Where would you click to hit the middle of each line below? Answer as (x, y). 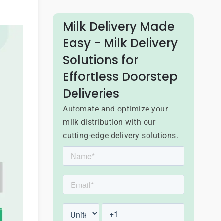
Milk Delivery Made (119, 26)
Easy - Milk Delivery (120, 43)
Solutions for (100, 60)
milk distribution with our (109, 122)
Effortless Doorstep (120, 77)
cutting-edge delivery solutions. (120, 135)
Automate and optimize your (115, 109)
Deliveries (91, 93)
